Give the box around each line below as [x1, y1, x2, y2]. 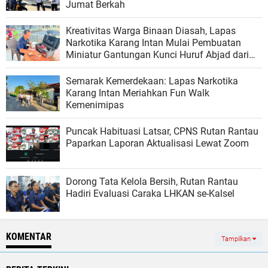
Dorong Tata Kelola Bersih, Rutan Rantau [66, 176, 238, 188]
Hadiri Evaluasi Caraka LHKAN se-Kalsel [66, 188, 234, 200]
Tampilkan [221, 235, 252, 243]
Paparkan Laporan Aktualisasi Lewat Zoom [66, 138, 249, 150]
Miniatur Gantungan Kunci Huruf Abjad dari [66, 49, 249, 61]
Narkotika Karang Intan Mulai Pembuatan [66, 37, 241, 49]
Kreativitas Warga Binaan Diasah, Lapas [66, 25, 236, 37]
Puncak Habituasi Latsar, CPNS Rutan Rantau [66, 126, 258, 138]
